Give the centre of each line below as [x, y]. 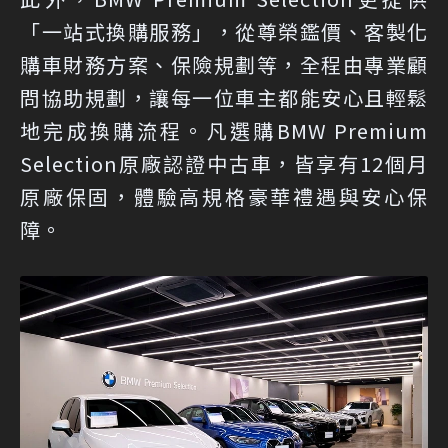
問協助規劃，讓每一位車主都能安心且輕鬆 [224, 97]
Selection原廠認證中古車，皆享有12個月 [224, 163]
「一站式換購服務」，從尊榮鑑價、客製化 [224, 31]
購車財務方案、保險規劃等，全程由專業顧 [224, 64]
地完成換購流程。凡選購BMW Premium [224, 130]
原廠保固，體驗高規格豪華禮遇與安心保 [224, 196]
